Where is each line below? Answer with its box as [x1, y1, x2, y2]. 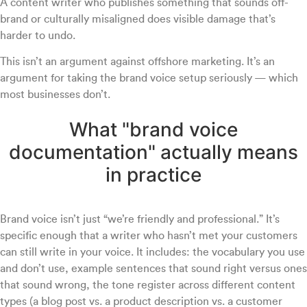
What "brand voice [69, 117, 238, 141]
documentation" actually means [9, 140, 298, 164]
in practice [106, 162, 201, 186]
